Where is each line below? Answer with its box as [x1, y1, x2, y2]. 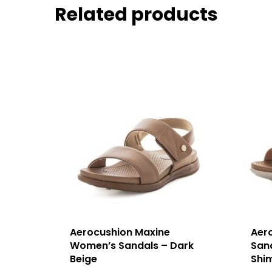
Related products [55, 1, 218, 27]
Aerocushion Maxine [70, 225, 170, 239]
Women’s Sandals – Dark [70, 238, 194, 253]
